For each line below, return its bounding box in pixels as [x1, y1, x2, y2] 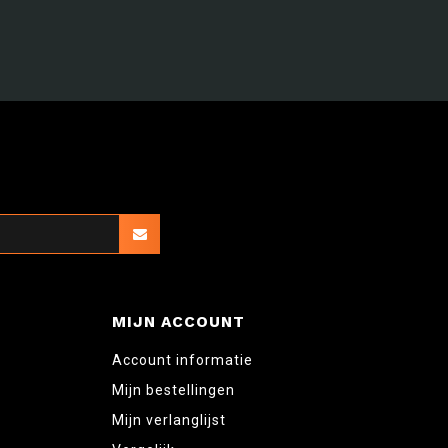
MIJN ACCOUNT [112, 312, 245, 331]
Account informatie [112, 351, 253, 368]
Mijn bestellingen [112, 381, 235, 398]
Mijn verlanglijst [112, 411, 226, 428]
